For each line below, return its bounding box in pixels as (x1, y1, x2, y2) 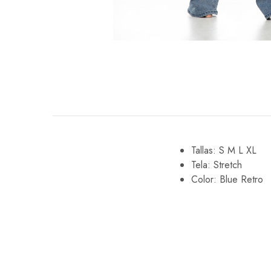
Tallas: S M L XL (191, 143, 256, 157)
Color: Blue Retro (191, 172, 263, 186)
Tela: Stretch (191, 157, 242, 172)
